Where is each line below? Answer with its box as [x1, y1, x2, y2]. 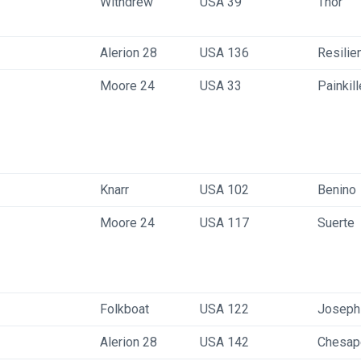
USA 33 [200, 78, 242, 93]
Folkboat [100, 301, 149, 317]
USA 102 [200, 182, 249, 197]
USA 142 [200, 334, 249, 350]
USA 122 [200, 301, 249, 317]
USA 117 [200, 215, 249, 230]
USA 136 [200, 45, 249, 60]
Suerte [317, 215, 355, 230]
